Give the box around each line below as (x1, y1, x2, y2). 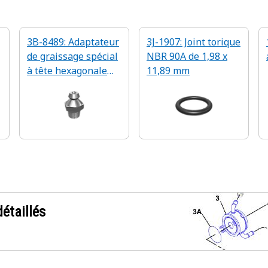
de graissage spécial (27, 50, 118, 63)
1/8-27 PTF (27, 78, 75, 92)
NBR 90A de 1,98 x (147, 50, 227, 63)
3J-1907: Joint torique (147, 35, 240, 48)
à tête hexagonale (27, 64, 107, 77)
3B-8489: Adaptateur (27, 35, 119, 48)
